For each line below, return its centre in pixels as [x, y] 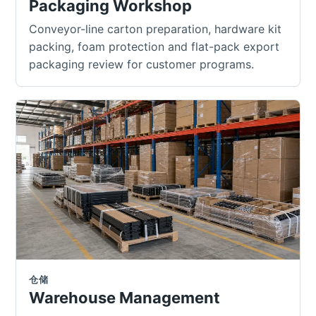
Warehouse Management [124, 297]
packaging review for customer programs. [141, 64]
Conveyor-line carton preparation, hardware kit [155, 29]
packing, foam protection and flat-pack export [154, 46]
